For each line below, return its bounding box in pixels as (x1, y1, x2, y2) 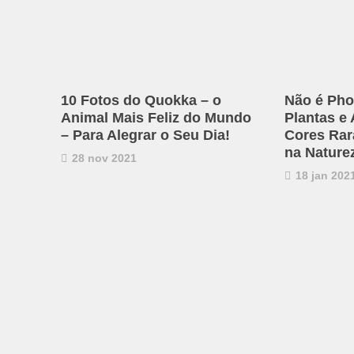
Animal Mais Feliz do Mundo (61, 110, 251, 126)
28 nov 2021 (69, 152, 137, 165)
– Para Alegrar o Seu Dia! (61, 127, 230, 144)
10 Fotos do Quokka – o (61, 92, 221, 109)
